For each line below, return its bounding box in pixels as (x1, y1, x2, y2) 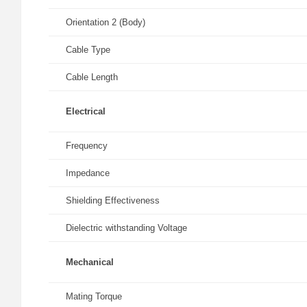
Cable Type (66, 45, 110, 55)
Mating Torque (66, 291, 122, 302)
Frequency (66, 140, 108, 151)
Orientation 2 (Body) (66, 17, 145, 27)
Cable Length (66, 72, 118, 82)
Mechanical (66, 257, 114, 267)
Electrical (66, 106, 106, 116)
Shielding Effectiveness (66, 195, 160, 206)
